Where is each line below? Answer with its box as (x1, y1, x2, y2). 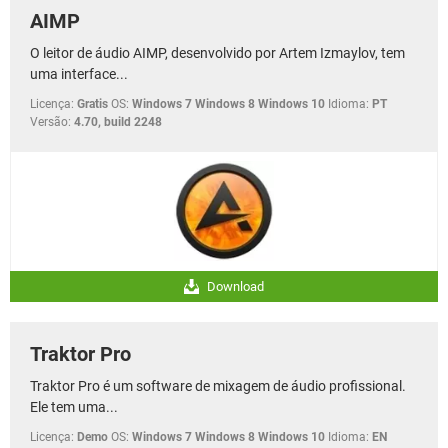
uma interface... (30, 65, 128, 82)
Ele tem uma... (30, 398, 118, 415)
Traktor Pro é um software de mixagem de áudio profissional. (30, 377, 406, 394)
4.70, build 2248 (74, 114, 162, 129)
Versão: (30, 114, 71, 129)
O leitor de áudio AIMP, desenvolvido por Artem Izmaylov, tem (30, 44, 405, 61)
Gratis (77, 96, 108, 111)
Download (204, 278, 264, 294)
